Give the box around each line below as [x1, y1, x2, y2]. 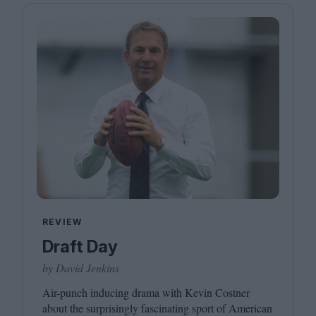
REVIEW [42, 217, 83, 227]
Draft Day [42, 236, 118, 257]
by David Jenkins [42, 260, 119, 275]
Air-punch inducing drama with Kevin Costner [42, 285, 250, 300]
